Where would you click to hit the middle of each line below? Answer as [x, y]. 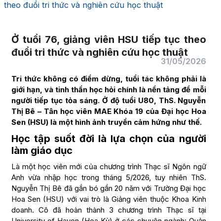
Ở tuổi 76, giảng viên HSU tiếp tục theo [109, 39]
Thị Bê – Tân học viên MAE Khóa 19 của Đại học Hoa [109, 111]
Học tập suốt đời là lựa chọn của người [109, 139]
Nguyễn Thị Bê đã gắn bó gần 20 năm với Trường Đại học [109, 188]
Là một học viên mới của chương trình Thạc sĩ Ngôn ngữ [109, 166]
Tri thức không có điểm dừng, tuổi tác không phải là [109, 79]
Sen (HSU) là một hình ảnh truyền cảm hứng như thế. [106, 122]
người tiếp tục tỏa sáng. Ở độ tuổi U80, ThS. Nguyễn [109, 100]
